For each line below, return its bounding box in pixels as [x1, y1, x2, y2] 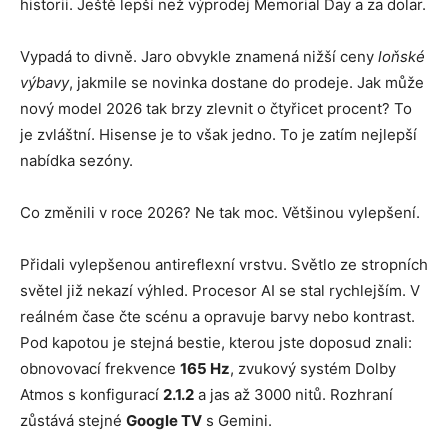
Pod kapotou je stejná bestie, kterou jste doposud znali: [20, 332, 412, 352]
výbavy [20, 72, 69, 92]
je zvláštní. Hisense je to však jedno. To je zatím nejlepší [20, 124, 417, 144]
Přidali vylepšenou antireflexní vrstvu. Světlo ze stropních [20, 254, 428, 274]
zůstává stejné [20, 410, 126, 430]
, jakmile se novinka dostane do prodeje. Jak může [69, 72, 424, 92]
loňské [378, 46, 425, 66]
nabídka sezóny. [20, 150, 133, 170]
